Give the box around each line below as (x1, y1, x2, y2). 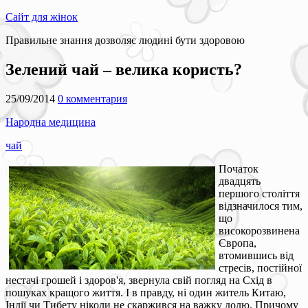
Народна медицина (5, 115, 96, 128)
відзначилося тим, (219, 199, 302, 212)
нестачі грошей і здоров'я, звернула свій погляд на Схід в (5, 274, 272, 286)
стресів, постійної (219, 261, 302, 274)
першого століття (219, 187, 300, 199)
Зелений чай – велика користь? (5, 60, 242, 78)
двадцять (219, 175, 261, 187)
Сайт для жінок (5, 11, 78, 23)
